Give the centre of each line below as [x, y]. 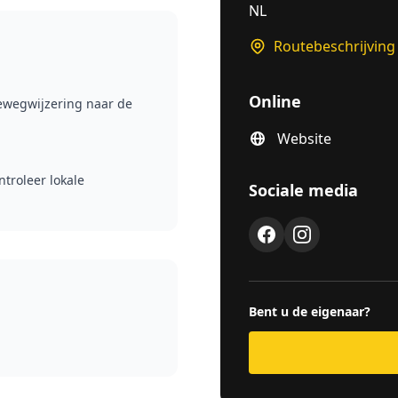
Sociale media [303, 190]
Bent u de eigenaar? [310, 311]
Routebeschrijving [334, 46]
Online [275, 101]
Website [304, 139]
